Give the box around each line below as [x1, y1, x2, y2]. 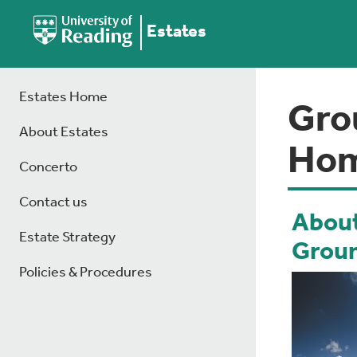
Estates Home [19, 90, 108, 105]
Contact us [19, 195, 88, 210]
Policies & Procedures [19, 265, 152, 280]
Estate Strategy [19, 230, 116, 245]
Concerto [19, 160, 77, 175]
